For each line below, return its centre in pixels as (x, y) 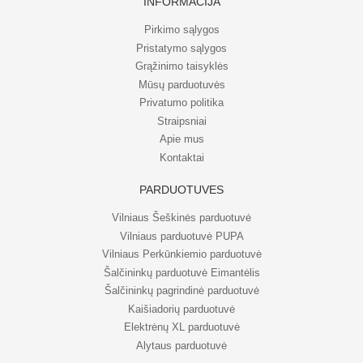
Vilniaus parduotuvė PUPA (181, 236)
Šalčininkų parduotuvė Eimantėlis (181, 272)
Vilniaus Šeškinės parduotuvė (181, 218)
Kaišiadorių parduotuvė (181, 309)
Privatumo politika (181, 103)
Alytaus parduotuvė (181, 345)
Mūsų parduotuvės (181, 84)
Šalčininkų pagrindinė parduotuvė (181, 291)
